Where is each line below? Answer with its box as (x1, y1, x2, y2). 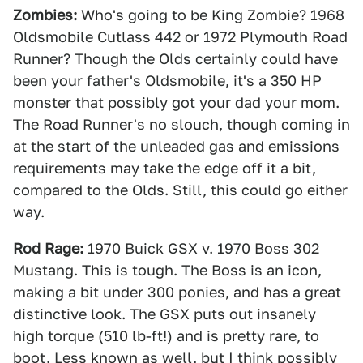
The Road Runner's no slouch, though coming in (13, 116, 350, 133)
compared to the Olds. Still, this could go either (13, 181, 348, 199)
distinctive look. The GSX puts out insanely (13, 305, 316, 322)
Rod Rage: (13, 240, 83, 257)
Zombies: (13, 6, 77, 23)
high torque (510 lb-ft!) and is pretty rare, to (13, 327, 319, 344)
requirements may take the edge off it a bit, (13, 160, 316, 177)
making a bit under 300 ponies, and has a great (13, 284, 341, 301)
